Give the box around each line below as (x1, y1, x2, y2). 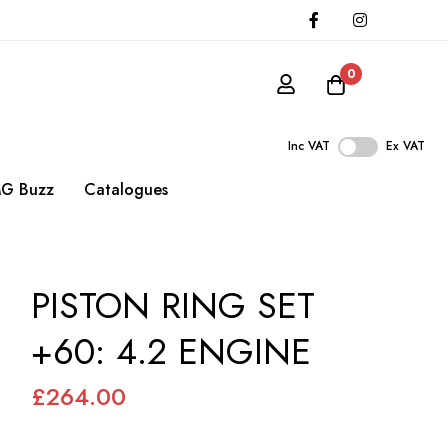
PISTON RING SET (31, 279, 315, 333)
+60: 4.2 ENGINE (31, 325, 311, 379)
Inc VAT (288, 137, 330, 156)
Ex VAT (386, 137, 425, 156)
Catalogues (84, 178, 168, 202)
